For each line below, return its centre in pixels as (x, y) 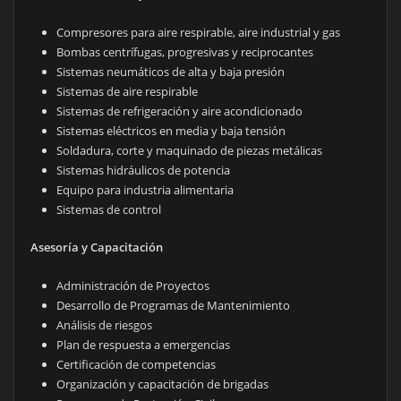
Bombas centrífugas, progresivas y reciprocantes (185, 51)
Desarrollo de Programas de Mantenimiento (174, 305)
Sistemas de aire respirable (128, 91)
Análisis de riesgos (105, 324)
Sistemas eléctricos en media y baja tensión (171, 130)
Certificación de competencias (137, 364)
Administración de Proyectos (133, 285)
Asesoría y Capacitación (96, 247)
